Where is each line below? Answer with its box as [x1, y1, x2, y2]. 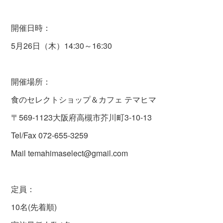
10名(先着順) [11, 201, 59, 213]
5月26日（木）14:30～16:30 [11, 40, 114, 52]
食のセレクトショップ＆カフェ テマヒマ [11, 94, 157, 106]
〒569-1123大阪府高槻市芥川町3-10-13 [11, 111, 154, 123]
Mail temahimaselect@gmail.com [11, 147, 130, 159]
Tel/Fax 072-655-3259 [11, 129, 89, 141]
